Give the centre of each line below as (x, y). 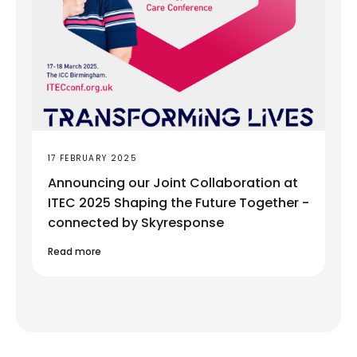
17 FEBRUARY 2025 (92, 159)
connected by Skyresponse (136, 223)
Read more (75, 252)
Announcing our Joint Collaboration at (173, 183)
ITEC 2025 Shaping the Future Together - (178, 203)
